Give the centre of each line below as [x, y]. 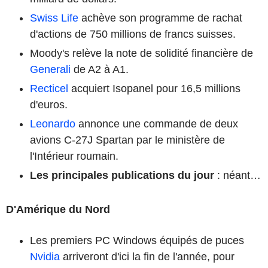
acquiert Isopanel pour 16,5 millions [154, 88]
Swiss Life [54, 18]
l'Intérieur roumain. [74, 156]
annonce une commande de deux [157, 124]
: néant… [237, 175]
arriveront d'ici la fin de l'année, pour [147, 256]
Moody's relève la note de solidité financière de [141, 53]
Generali [50, 69]
